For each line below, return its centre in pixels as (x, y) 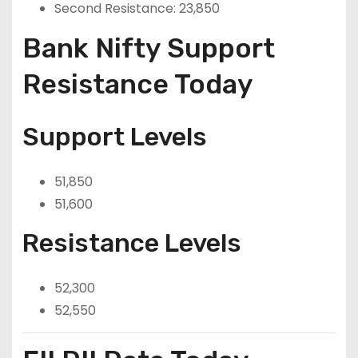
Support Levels (114, 137)
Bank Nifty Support (148, 49)
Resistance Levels (131, 243)
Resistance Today (137, 85)
